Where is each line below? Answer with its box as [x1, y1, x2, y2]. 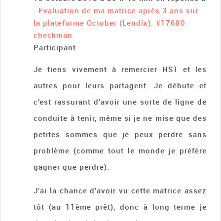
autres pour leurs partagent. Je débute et [34, 80, 207, 91]
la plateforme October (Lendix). [34, 18, 154, 28]
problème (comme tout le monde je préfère [34, 146, 207, 156]
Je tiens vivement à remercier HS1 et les [34, 64, 207, 74]
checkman [34, 30, 73, 40]
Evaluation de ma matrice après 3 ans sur [38, 5, 199, 16]
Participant [34, 42, 76, 53]
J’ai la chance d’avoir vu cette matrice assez [34, 185, 207, 196]
